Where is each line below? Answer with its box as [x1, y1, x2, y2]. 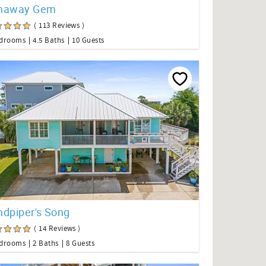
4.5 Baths [33, 36, 65, 46]
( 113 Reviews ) [34, 21, 85, 31]
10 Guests [72, 36, 104, 46]
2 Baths [33, 238, 59, 248]
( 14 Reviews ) [34, 223, 81, 233]
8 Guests [66, 238, 95, 248]
